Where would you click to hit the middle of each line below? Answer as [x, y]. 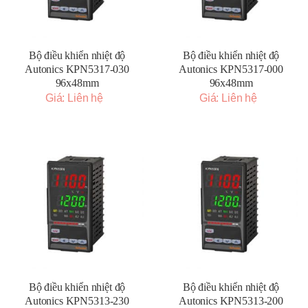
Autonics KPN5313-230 [77, 301]
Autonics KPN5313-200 [231, 301]
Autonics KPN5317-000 [231, 69]
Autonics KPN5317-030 [77, 69]
